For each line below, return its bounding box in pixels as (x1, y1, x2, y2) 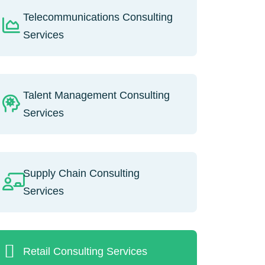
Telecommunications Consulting (22, 11, 173, 23)
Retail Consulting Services (22, 245, 147, 257)
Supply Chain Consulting (22, 167, 140, 179)
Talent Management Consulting (22, 89, 170, 101)
